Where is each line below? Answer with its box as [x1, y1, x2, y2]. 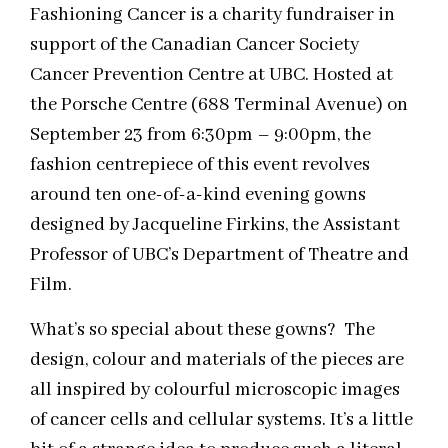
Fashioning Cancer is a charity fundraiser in [30, 3, 395, 28]
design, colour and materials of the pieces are [30, 347, 404, 372]
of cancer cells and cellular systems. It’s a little [30, 407, 413, 432]
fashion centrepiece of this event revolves [30, 153, 370, 178]
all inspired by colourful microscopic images [30, 377, 400, 402]
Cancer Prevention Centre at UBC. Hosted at [30, 63, 393, 88]
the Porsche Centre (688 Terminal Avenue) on [30, 93, 408, 118]
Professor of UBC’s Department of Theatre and [30, 243, 409, 268]
